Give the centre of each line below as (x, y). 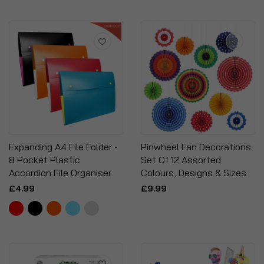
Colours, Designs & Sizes (194, 173)
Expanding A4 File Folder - (63, 147)
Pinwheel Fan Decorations (196, 147)
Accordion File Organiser (60, 173)
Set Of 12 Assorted (181, 160)
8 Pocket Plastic (44, 160)
